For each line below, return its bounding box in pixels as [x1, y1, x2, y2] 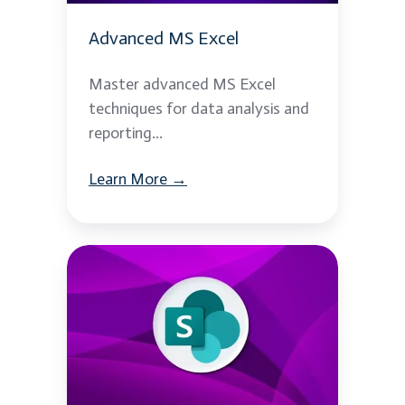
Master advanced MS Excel [89, 74, 276, 95]
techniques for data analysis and [89, 99, 309, 119]
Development [67, 332, 172, 354]
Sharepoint [67, 276, 149, 298]
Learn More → [89, 169, 187, 190]
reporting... [89, 123, 163, 144]
